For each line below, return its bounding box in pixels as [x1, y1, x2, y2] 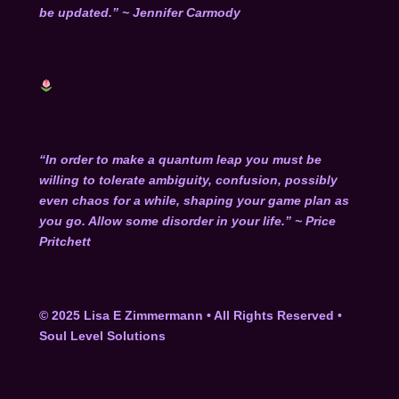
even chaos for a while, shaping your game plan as [38, 193, 349, 208]
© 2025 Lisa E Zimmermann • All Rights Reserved [38, 307, 334, 322]
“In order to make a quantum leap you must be [38, 152, 322, 167]
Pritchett [38, 234, 91, 249]
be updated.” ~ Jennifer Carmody [38, 4, 240, 20]
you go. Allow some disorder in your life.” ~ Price [38, 214, 336, 229]
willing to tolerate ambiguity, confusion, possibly [38, 173, 338, 188]
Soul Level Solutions [38, 328, 166, 343]
